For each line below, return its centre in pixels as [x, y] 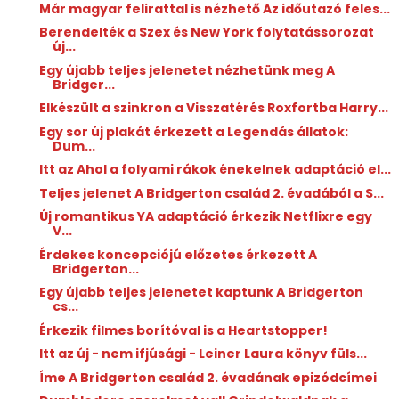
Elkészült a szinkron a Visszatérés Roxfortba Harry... [213, 108]
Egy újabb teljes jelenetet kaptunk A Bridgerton [201, 293]
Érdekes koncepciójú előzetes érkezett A [178, 254]
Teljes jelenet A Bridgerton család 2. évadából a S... [211, 193]
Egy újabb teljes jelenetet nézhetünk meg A [187, 70]
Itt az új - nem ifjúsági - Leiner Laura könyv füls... [203, 354]
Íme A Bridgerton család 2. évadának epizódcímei [208, 377]
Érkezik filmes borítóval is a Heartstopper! [183, 330]
